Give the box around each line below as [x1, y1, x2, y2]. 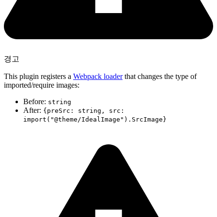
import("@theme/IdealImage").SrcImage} [23, 116, 167, 124]
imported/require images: [4, 81, 79, 90]
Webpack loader [73, 72, 123, 81]
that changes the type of [123, 72, 197, 81]
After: [23, 106, 43, 115]
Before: [23, 97, 48, 106]
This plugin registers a [4, 72, 73, 81]
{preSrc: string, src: [43, 107, 124, 115]
